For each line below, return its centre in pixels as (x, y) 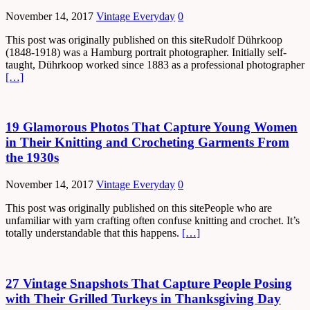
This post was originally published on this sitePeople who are (139, 208)
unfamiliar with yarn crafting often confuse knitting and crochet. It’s (153, 220)
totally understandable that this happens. (94, 232)
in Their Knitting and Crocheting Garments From (147, 143)
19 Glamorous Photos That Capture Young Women (152, 127)
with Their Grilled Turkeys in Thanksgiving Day (143, 298)
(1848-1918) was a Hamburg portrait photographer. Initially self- (146, 52)
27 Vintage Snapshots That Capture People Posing (149, 283)
